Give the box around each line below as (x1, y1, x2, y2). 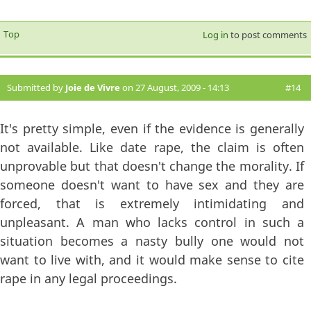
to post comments (228, 28, 307, 42)
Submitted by (7, 81, 65, 94)
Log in (202, 28, 228, 42)
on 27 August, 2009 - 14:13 (120, 81, 229, 94)
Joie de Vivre (65, 81, 120, 94)
